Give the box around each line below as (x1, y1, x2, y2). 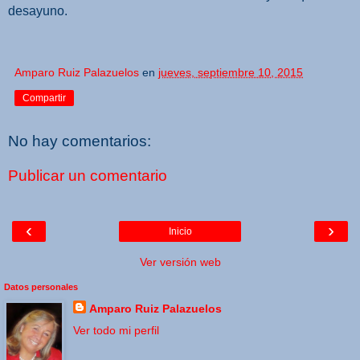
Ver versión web (139, 255, 221, 268)
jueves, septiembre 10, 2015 (158, 65, 303, 79)
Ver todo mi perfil (72, 323, 159, 337)
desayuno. (8, 3, 67, 18)
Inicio (168, 225, 192, 237)
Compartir (22, 92, 66, 104)
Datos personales (4, 281, 78, 292)
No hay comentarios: (8, 132, 151, 149)
